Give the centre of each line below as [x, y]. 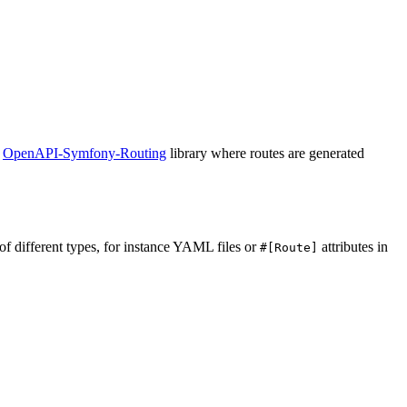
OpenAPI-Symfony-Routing [84, 153]
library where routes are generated [265, 153]
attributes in [353, 246]
